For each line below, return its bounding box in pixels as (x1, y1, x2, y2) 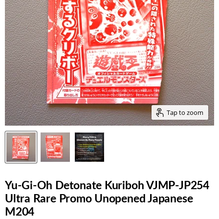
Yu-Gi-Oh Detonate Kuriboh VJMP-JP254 (5, 180, 209, 191)
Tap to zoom (167, 108, 203, 117)
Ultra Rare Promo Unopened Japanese (5, 194, 193, 204)
